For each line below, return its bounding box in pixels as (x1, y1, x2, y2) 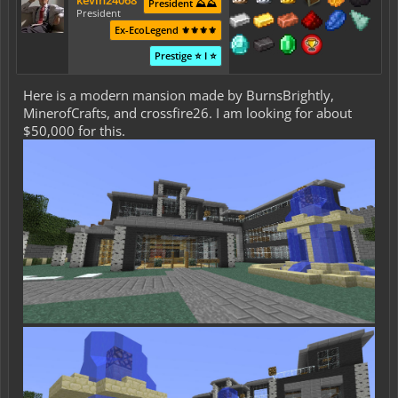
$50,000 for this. (23, 122, 125, 139)
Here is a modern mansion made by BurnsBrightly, (23, 86, 334, 104)
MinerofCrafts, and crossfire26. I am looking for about (23, 104, 352, 122)
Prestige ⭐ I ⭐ (154, 49, 217, 62)
